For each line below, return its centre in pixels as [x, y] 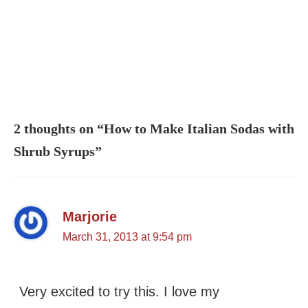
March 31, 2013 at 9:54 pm [128, 236]
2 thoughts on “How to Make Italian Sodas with [154, 129]
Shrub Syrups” [58, 152]
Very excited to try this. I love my [119, 291]
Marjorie [90, 216]
